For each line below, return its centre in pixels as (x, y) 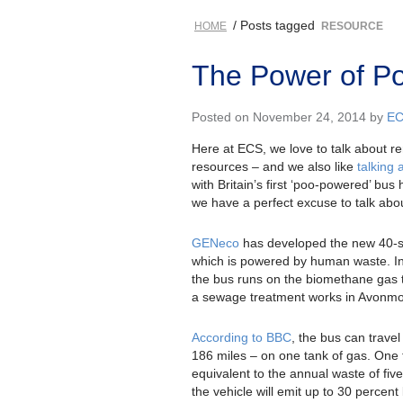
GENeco (215, 242)
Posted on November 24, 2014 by (289, 116)
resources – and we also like (274, 166)
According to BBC (242, 337)
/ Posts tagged (274, 25)
